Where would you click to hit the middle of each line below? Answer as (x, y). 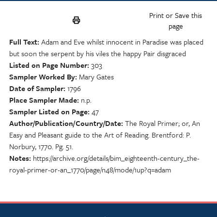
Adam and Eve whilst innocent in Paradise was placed (122, 42)
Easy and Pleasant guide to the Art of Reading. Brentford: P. (100, 135)
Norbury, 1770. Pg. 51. (41, 147)
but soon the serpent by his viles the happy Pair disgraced (98, 54)
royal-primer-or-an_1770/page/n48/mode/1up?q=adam (90, 170)
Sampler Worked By (42, 77)
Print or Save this (176, 15)
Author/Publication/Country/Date (65, 123)
